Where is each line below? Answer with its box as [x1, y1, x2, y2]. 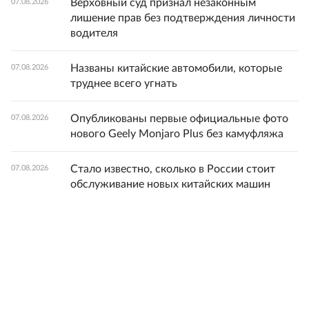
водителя [70, 27, 118, 39]
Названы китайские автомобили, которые [70, 62, 282, 74]
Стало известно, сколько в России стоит [70, 163, 275, 175]
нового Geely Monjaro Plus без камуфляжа [70, 128, 283, 139]
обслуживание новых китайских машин [70, 178, 270, 190]
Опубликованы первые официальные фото [70, 112, 288, 124]
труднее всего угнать [70, 77, 177, 89]
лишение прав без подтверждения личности [70, 12, 295, 23]
